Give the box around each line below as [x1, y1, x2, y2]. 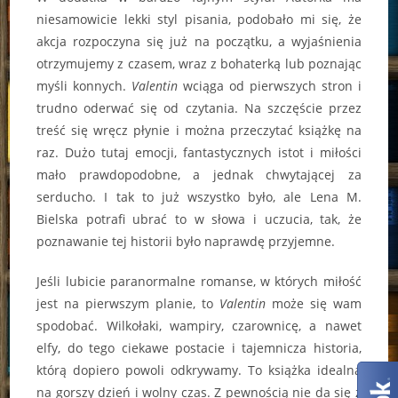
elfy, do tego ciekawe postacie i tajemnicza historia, [36, 339, 362, 357]
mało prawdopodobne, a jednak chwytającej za [36, 166, 362, 184]
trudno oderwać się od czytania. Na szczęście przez [36, 99, 362, 117]
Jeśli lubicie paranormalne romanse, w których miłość [36, 273, 362, 291]
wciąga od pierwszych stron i [178, 77, 362, 95]
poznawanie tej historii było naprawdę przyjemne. [36, 233, 336, 251]
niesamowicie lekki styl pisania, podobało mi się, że [36, 11, 362, 28]
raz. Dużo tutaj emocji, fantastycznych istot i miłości [36, 144, 362, 162]
